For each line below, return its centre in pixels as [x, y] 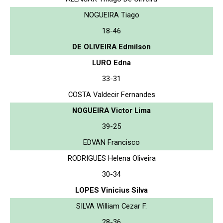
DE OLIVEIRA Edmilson [111, 47]
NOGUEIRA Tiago [111, 15]
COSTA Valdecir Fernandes [111, 94]
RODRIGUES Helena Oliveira [111, 158]
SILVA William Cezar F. [111, 206]
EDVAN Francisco [111, 142]
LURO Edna [111, 62]
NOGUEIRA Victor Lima [111, 110]
